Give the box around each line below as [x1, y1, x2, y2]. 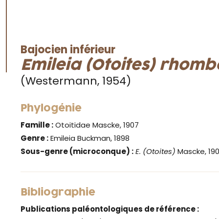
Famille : [21, 120, 53, 131]
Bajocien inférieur [21, 42, 115, 58]
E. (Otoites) [135, 146, 175, 157]
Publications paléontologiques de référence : [21, 204, 199, 215]
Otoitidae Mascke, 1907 [53, 120, 139, 131]
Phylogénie [21, 101, 82, 116]
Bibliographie [21, 185, 95, 200]
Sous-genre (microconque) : [21, 146, 133, 157]
